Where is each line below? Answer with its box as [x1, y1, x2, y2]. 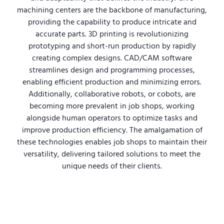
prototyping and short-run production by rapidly [28, 40, 196, 51]
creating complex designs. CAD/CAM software [32, 52, 192, 63]
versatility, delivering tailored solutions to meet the [23, 148, 200, 159]
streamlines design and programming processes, [29, 64, 195, 75]
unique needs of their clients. [62, 160, 162, 171]
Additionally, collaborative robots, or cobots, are [28, 88, 195, 99]
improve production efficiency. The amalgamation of [21, 124, 202, 135]
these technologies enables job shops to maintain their [17, 136, 207, 147]
